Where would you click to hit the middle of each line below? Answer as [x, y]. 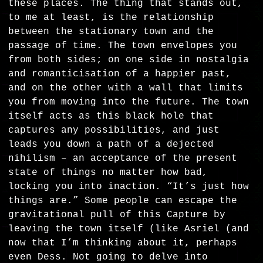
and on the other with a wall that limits [126, 88]
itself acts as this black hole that [111, 117]
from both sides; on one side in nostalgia [129, 60]
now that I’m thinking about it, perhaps [123, 243]
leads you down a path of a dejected [111, 145]
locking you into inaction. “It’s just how [129, 187]
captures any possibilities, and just [114, 131]
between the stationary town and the [111, 32]
